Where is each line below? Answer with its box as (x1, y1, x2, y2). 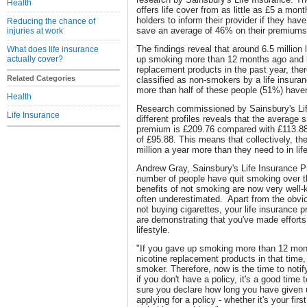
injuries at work (7, 26, 63, 36)
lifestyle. (136, 225, 170, 235)
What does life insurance (7, 45, 99, 54)
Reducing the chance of (7, 16, 95, 26)
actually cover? (7, 54, 63, 64)
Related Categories (7, 74, 75, 82)
